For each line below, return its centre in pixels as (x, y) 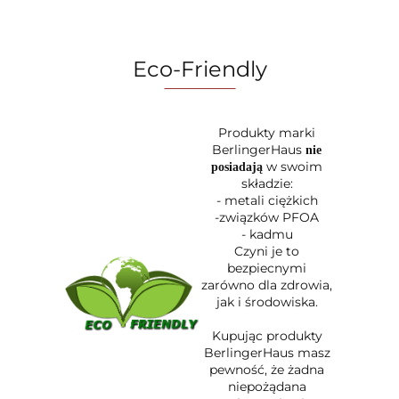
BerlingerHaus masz (267, 353)
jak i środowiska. (267, 302)
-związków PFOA (267, 218)
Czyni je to (267, 252)
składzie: (267, 184)
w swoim (294, 167)
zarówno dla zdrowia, (267, 285)
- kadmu (267, 235)
